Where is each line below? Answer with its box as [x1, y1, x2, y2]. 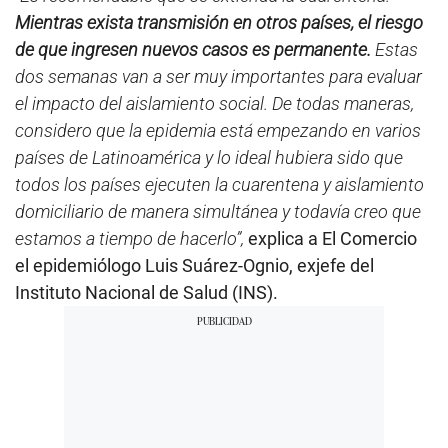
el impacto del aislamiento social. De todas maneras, [15, 92, 414, 114]
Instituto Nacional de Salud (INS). [15, 281, 278, 303]
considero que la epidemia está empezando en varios [15, 119, 421, 141]
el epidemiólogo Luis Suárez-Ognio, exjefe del [15, 254, 374, 276]
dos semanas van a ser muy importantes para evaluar [15, 65, 422, 87]
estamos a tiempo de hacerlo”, [15, 227, 244, 249]
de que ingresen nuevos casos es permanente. [15, 38, 371, 60]
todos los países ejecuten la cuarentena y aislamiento [15, 173, 424, 195]
